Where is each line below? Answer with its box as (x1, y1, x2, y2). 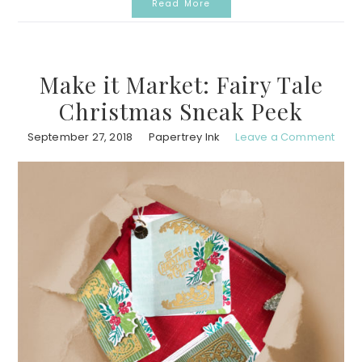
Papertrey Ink (148, 128, 221, 145)
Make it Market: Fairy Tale (39, 69, 323, 99)
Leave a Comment (235, 128, 335, 145)
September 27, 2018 (27, 128, 133, 145)
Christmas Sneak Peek (59, 95, 303, 126)
